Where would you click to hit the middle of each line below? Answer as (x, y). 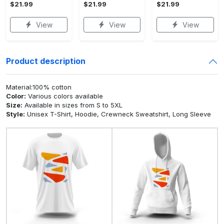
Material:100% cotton (39, 87)
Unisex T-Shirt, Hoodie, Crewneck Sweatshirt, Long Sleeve (118, 114)
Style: (15, 114)
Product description (46, 61)
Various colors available (64, 96)
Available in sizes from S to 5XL (72, 105)
